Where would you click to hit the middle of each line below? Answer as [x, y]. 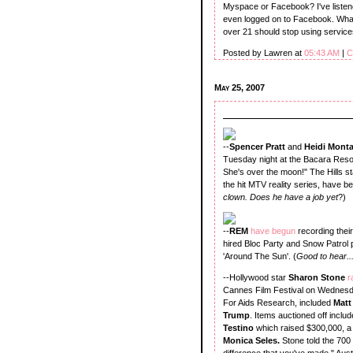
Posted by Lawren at [264, 52]
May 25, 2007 [241, 87]
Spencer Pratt [258, 146]
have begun [274, 230]
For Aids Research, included [278, 302]
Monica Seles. [251, 340]
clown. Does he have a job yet [281, 197]
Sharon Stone [318, 277]
